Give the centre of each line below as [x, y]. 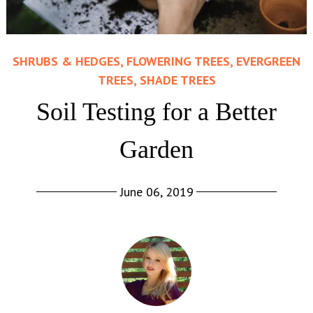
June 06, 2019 [156, 192]
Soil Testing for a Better [156, 112]
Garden [156, 150]
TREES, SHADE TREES [156, 80]
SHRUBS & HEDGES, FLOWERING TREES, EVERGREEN [156, 61]
